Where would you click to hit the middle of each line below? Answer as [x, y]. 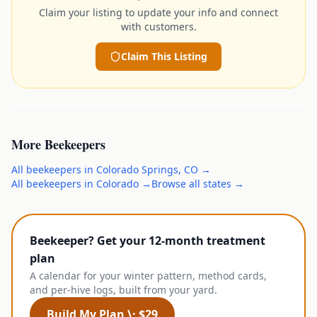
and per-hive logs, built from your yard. [123, 290]
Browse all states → [198, 184]
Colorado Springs [137, 169]
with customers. [158, 27]
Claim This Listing [164, 56]
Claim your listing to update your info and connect [158, 12]
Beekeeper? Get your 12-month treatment [148, 241]
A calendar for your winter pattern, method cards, [148, 276]
